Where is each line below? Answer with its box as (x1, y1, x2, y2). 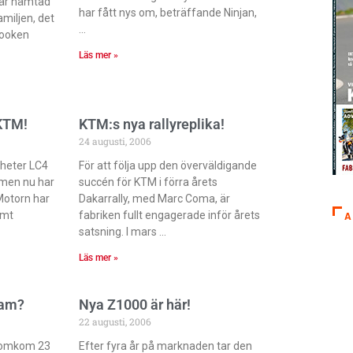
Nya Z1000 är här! (79, 295, 191, 313)
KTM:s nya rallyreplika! (79, 115, 225, 132)
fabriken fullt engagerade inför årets (79, 208, 261, 221)
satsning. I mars (79, 225, 158, 238)
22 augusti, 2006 (79, 314, 152, 328)
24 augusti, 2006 (79, 134, 152, 147)
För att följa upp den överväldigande (79, 158, 258, 172)
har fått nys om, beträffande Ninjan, (79, 6, 258, 19)
